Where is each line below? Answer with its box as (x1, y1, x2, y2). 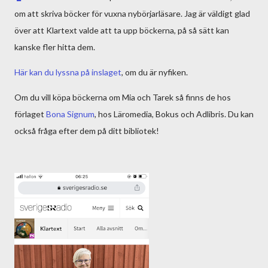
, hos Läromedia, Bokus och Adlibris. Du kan (95, 109, 254, 119)
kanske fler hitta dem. (14, 42, 97, 52)
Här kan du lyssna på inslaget (14, 67, 121, 77)
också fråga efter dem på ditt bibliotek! (14, 126, 159, 136)
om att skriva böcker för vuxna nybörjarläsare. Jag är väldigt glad (14, 8, 250, 19)
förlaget (14, 109, 46, 119)
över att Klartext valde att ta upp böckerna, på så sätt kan (14, 25, 229, 35)
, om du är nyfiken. (121, 67, 190, 77)
